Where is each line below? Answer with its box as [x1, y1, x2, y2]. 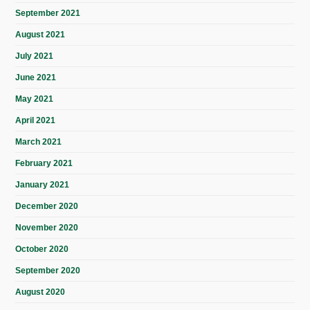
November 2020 [15, 223, 79, 233]
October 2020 [15, 244, 69, 255]
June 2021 [15, 73, 57, 83]
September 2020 [15, 266, 81, 276]
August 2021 [15, 30, 66, 40]
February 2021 [15, 158, 73, 169]
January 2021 [15, 180, 70, 190]
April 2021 [15, 116, 56, 126]
